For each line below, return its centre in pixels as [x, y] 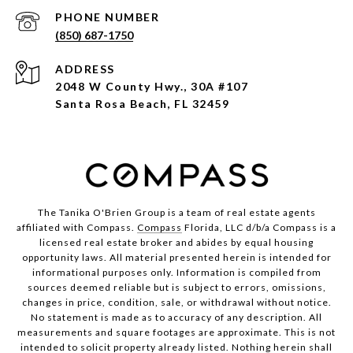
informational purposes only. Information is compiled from [176, 273]
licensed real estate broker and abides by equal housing [176, 243]
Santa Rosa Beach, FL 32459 [142, 104]
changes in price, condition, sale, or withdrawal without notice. [176, 303]
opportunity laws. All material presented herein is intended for [176, 258]
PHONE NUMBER [107, 17]
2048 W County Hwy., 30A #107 [152, 87]
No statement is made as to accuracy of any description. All [176, 318]
